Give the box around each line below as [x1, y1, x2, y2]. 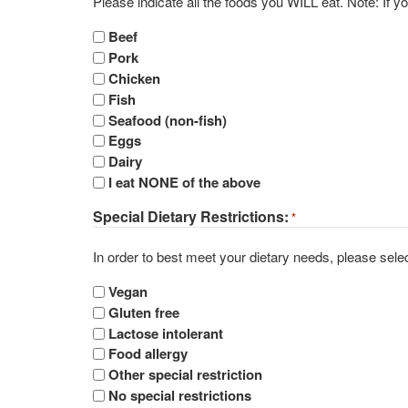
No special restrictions [108, 385, 251, 406]
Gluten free [108, 301, 179, 322]
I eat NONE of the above [108, 172, 260, 193]
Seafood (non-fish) [108, 109, 227, 130]
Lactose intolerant [108, 322, 223, 343]
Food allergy [108, 343, 188, 364]
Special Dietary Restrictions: [93, 206, 289, 228]
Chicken [108, 67, 160, 88]
